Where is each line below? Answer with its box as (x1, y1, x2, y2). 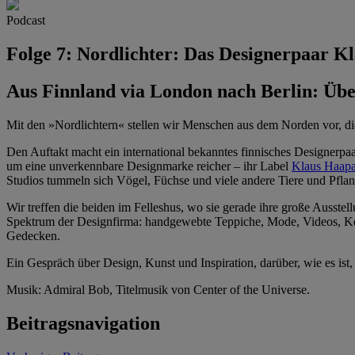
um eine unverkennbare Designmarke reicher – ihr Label (6, 158, 292, 173)
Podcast (6, 13, 45, 27)
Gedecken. (6, 228, 60, 242)
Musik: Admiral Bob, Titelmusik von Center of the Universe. (6, 282, 310, 296)
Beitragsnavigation (6, 312, 160, 334)
